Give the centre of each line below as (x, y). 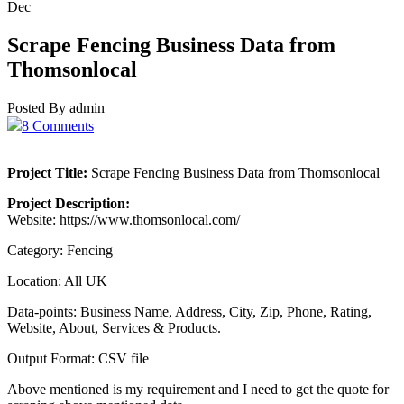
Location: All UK (57, 280)
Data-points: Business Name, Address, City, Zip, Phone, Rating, (189, 311)
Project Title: (47, 172)
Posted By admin (56, 107)
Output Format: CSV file (78, 358)
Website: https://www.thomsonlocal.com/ (124, 219)
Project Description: (69, 203)
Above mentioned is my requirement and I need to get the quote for (198, 389)
